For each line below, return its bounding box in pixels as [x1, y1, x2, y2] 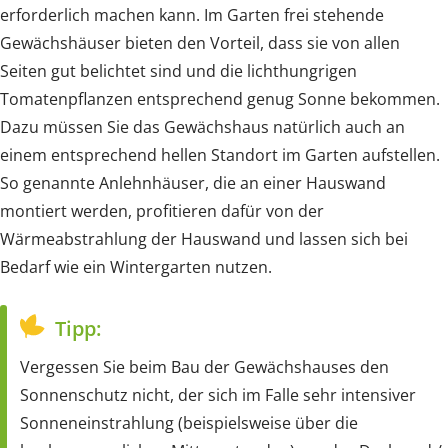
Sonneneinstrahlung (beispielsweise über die [20, 411, 358, 434]
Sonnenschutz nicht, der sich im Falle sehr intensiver [20, 383, 416, 406]
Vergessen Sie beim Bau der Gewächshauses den [20, 355, 389, 378]
